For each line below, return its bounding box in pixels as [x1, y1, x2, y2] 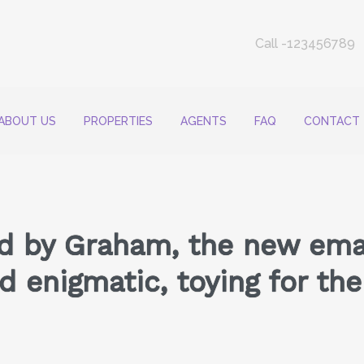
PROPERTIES [84, 114, 153, 128]
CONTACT [304, 114, 360, 128]
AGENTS [180, 114, 227, 128]
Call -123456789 [255, 36, 355, 52]
